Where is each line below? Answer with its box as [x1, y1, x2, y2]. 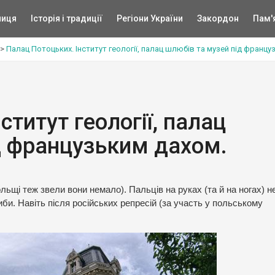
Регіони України [116, 14, 183, 23]
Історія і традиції [30, 14, 103, 23]
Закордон [196, 14, 239, 23]
